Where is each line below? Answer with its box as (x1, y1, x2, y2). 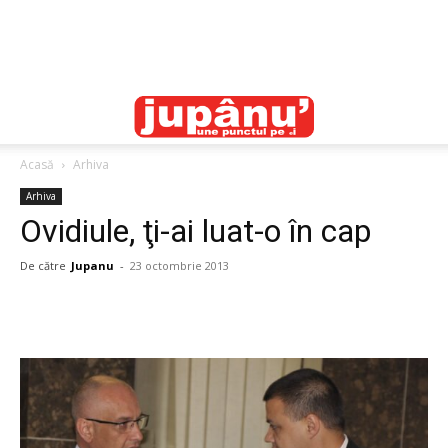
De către (20, 258, 66, 273)
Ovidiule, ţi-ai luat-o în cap (20, 212, 371, 250)
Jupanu (71, 258, 114, 273)
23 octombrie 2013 (130, 258, 229, 273)
